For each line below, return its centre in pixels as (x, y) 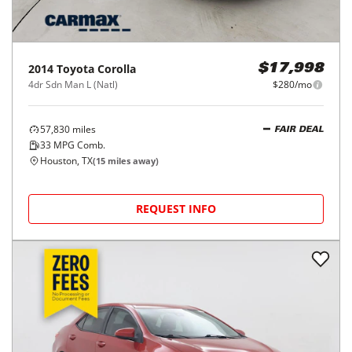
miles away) (132, 161)
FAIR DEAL (299, 130)
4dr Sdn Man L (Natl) (73, 84)
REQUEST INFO (176, 209)
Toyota (75, 69)
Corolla (117, 69)
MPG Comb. (78, 145)
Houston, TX (66, 161)
